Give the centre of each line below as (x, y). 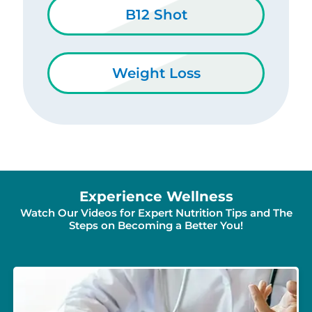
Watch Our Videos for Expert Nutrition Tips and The (156, 212)
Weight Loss (156, 73)
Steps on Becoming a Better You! (156, 225)
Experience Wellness (156, 196)
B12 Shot (156, 14)
